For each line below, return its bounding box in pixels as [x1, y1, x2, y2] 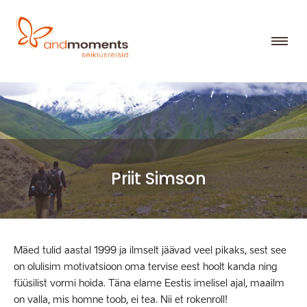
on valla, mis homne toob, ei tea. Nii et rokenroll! [14, 294, 228, 306]
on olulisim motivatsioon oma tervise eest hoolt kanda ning [14, 261, 278, 273]
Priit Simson [111, 167, 206, 190]
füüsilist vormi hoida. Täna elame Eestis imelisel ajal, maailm [14, 278, 284, 289]
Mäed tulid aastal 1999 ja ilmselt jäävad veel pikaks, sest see [14, 245, 286, 256]
